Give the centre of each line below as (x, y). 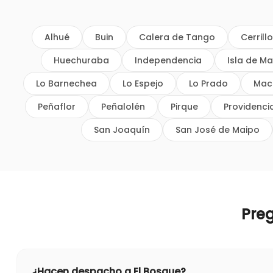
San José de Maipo (218, 130)
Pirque (184, 107)
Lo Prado (208, 83)
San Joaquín (122, 130)
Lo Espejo (143, 83)
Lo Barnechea (66, 83)
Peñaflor (57, 107)
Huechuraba (81, 60)
